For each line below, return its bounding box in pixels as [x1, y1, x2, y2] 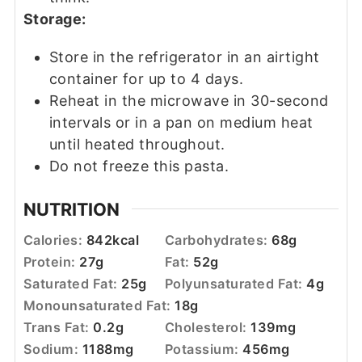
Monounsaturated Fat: [23, 297, 175, 314]
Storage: [23, 11, 86, 28]
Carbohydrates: [164, 231, 272, 248]
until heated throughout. [48, 136, 225, 154]
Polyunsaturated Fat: [164, 275, 307, 292]
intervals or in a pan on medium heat [48, 114, 314, 132]
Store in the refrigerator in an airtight [48, 48, 320, 66]
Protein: [23, 253, 80, 270]
